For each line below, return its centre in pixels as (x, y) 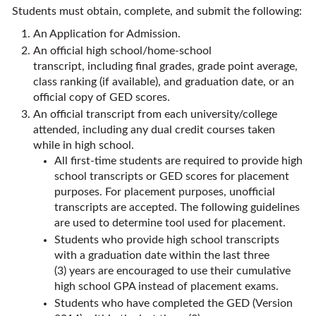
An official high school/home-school (122, 51)
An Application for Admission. (107, 34)
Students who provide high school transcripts (167, 240)
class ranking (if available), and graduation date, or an (164, 82)
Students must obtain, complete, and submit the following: (157, 11)
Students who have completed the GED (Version (174, 303)
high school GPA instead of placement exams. (166, 286)
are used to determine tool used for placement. (170, 223)
